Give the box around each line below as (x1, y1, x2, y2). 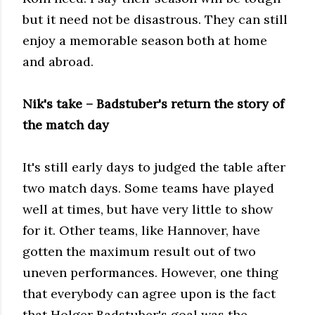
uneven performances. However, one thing (22, 264, 278, 281)
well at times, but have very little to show (22, 200, 273, 217)
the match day (22, 116, 109, 133)
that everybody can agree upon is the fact (22, 285, 276, 302)
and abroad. (22, 53, 94, 70)
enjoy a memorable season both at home (22, 32, 267, 49)
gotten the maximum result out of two (22, 243, 256, 259)
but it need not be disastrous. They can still (22, 11, 288, 27)
